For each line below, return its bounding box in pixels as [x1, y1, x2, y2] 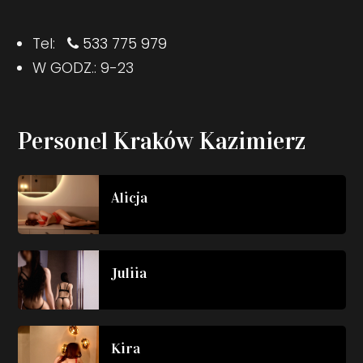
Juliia [110, 263, 147, 282]
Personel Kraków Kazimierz [17, 126, 305, 156]
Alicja [110, 188, 147, 207]
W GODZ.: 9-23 [32, 57, 134, 78]
